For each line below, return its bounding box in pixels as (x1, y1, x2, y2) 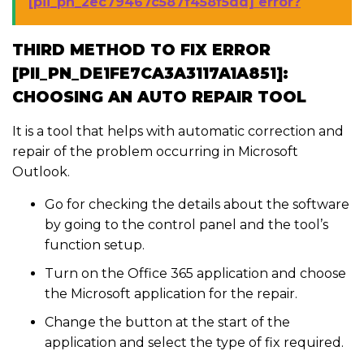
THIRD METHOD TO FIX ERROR (12, 41, 271, 60)
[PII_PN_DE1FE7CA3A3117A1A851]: (12, 64, 288, 84)
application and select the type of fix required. (45, 335, 344, 351)
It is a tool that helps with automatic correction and (12, 123, 344, 140)
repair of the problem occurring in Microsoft (12, 144, 298, 160)
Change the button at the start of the (45, 314, 290, 331)
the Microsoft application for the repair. (45, 286, 297, 302)
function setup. (45, 237, 145, 253)
